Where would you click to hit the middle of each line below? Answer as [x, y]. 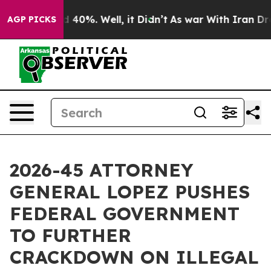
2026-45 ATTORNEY [101, 170]
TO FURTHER [70, 235]
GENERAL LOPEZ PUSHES [130, 192]
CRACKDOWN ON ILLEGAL [134, 257]
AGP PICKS [32, 19]
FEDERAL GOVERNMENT [125, 214]
